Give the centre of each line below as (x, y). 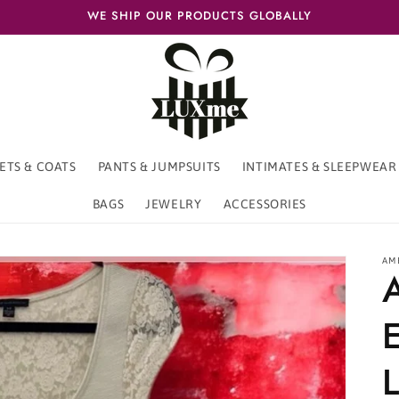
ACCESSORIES (265, 204)
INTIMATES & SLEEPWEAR (319, 167)
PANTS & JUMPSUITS (159, 167)
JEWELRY (174, 204)
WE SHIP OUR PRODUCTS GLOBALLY (199, 16)
